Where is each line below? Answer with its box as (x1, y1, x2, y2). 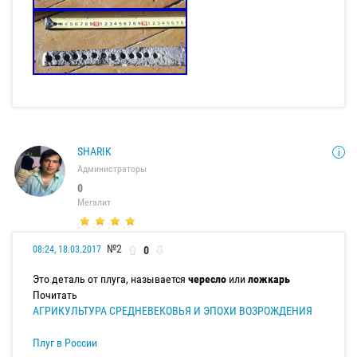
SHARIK (77, 145, 112, 159)
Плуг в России (33, 335, 97, 349)
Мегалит (77, 197, 111, 209)
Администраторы (77, 163, 147, 175)
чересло (188, 272, 226, 285)
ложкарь (248, 272, 290, 285)
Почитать (33, 288, 77, 301)
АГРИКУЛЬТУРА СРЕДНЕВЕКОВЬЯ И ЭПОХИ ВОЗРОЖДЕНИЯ (33, 304, 312, 317)
